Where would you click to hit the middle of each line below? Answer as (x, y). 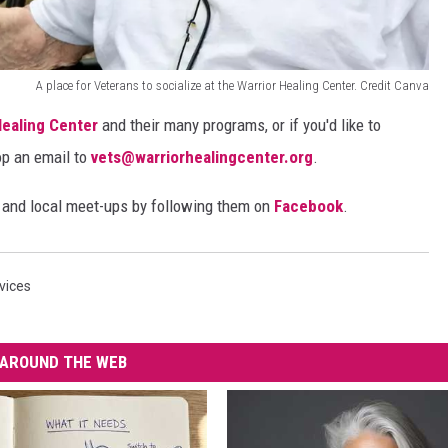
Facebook (308, 205)
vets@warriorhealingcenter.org (202, 156)
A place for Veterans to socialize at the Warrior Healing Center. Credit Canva (232, 85)
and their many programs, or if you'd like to (239, 124)
